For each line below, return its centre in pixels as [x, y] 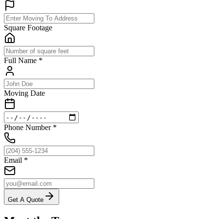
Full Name [21, 61]
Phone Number [28, 128]
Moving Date [24, 93]
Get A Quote [26, 200]
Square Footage [28, 28]
